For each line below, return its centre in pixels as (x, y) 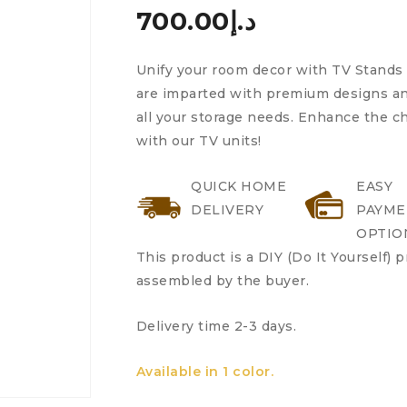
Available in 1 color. (205, 372)
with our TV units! (199, 141)
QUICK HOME (239, 186)
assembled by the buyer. (223, 281)
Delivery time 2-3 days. (216, 326)
